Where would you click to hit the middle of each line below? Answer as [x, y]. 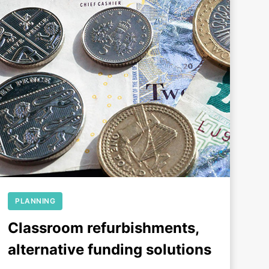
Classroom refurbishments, [104, 228]
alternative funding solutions [110, 250]
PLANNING [35, 201]
